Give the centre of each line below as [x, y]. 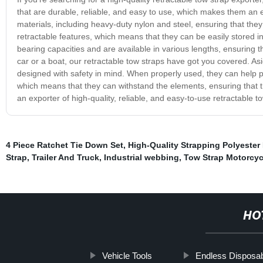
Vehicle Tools [127, 255]
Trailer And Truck [65, 157]
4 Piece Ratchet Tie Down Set [64, 145]
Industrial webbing [141, 157]
